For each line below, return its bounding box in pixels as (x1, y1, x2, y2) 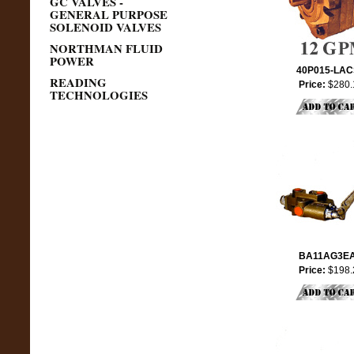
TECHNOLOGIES (49, 86, 148, 104)
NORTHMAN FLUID (49, 40, 163, 57)
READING (49, 73, 107, 91)
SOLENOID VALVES (49, 18, 161, 36)
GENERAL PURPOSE (49, 6, 168, 23)
